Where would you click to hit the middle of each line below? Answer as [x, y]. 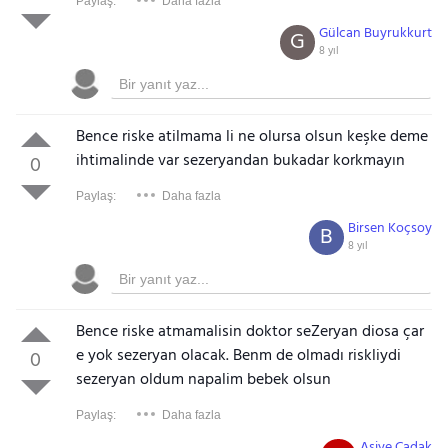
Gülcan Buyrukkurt [376, 33]
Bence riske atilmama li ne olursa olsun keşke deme [251, 137]
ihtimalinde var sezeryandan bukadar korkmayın [240, 161]
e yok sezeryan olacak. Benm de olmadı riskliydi [238, 356]
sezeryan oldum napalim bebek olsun [203, 380]
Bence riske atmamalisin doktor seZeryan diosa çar [249, 332]
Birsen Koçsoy [390, 228]
